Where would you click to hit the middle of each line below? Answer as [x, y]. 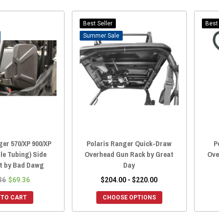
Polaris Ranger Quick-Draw [129, 143]
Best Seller [98, 23]
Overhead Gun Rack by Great [129, 154]
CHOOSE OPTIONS [129, 197]
